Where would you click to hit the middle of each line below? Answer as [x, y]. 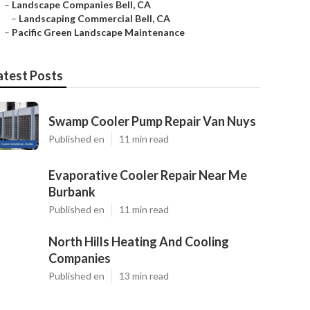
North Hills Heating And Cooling [139, 241]
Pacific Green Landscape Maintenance [98, 32]
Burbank [72, 192]
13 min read [144, 276]
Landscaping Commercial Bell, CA [94, 18]
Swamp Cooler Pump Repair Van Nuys [152, 121]
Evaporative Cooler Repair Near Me [148, 175]
